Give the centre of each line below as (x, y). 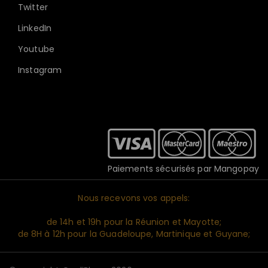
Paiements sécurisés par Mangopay (183, 169)
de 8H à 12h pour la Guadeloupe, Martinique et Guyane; (134, 234)
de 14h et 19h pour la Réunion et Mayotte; (134, 222)
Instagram (40, 70)
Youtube (36, 49)
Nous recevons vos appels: (134, 198)
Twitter (33, 7)
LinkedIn (35, 28)
